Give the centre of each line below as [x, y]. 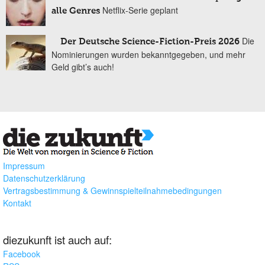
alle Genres [76, 11]
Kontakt [17, 203]
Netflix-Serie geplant [140, 10]
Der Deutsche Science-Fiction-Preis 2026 [150, 42]
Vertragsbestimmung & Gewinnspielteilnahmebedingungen [112, 190]
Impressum [24, 165]
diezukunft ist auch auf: [57, 240]
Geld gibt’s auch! [83, 67]
